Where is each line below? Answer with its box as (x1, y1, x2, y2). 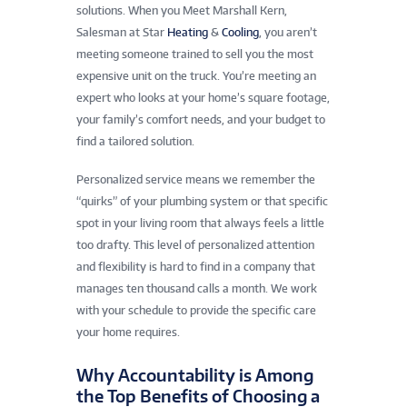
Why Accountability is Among (76, 363, 313, 385)
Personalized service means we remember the (76, 173, 315, 187)
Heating (167, 25, 208, 40)
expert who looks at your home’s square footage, (76, 91, 330, 105)
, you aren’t (259, 25, 317, 40)
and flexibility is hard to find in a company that (76, 260, 315, 274)
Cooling (222, 25, 259, 40)
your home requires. (76, 325, 180, 340)
